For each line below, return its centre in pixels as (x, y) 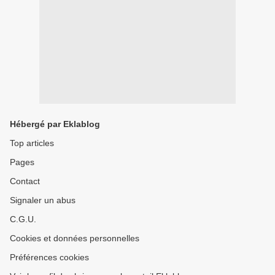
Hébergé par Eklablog (55, 124)
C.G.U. (23, 219)
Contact (25, 181)
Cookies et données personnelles (75, 238)
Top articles (32, 143)
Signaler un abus (43, 200)
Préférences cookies (49, 257)
